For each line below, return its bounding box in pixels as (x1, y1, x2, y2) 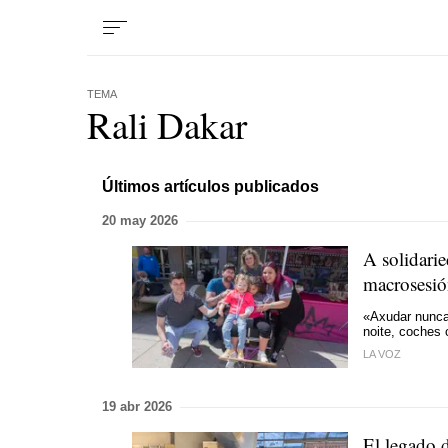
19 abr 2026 (102, 399, 172, 414)
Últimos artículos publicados (102, 177, 319, 195)
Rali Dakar (87, 100, 247, 149)
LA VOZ (363, 348, 401, 360)
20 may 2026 (102, 213, 178, 228)
